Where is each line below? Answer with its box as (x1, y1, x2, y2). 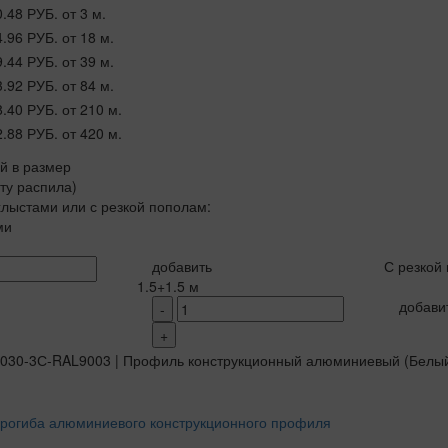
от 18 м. (61, 26, 114, 47)
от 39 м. (61, 50, 114, 71)
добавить (151, 255, 212, 276)
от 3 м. (61, 2, 106, 23)
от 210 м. (61, 98, 122, 119)
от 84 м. (61, 74, 114, 95)
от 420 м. (61, 122, 122, 143)
